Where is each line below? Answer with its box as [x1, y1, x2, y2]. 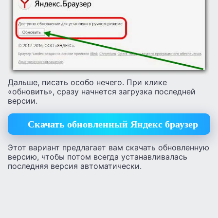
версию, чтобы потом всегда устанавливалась [8, 152, 187, 162]
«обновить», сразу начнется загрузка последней [8, 86, 196, 96]
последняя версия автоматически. [8, 161, 142, 171]
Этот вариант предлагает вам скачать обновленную [8, 143, 209, 153]
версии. [8, 95, 37, 106]
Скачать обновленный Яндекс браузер [27, 119, 198, 130]
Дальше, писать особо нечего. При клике [8, 77, 167, 87]
